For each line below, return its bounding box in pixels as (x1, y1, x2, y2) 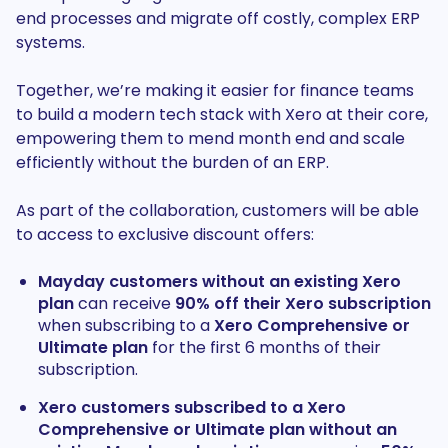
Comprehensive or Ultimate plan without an (37, 418, 397, 441)
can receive (73, 292, 175, 315)
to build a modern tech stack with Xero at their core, (16, 103, 428, 126)
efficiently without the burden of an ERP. (16, 151, 329, 174)
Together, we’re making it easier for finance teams (16, 79, 414, 102)
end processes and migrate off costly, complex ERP (16, 7, 420, 30)
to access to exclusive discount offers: (16, 223, 314, 246)
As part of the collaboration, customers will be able (16, 199, 419, 222)
